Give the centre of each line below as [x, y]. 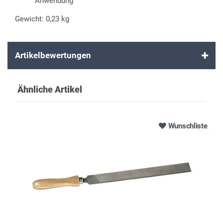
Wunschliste [188, 126]
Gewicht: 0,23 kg [42, 19]
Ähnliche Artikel [50, 90]
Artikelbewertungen [53, 56]
